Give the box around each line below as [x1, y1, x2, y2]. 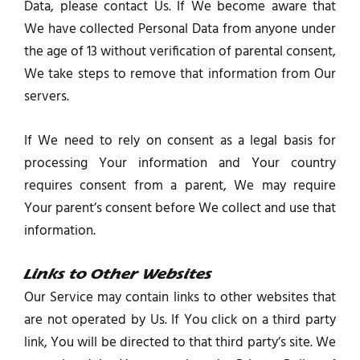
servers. [24, 85, 69, 108]
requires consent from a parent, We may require [24, 174, 336, 197]
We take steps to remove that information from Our [24, 63, 336, 85]
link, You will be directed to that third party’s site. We [24, 332, 336, 354]
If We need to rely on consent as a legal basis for [24, 129, 336, 152]
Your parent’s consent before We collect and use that [24, 197, 336, 219]
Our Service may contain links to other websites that [24, 287, 336, 309]
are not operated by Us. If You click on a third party [24, 309, 336, 332]
